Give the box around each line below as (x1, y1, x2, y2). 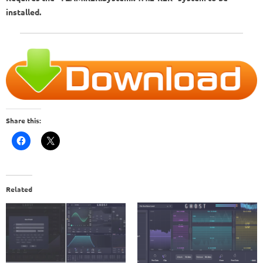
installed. (6, 6, 41, 17)
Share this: (6, 116, 41, 126)
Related (6, 184, 32, 194)
